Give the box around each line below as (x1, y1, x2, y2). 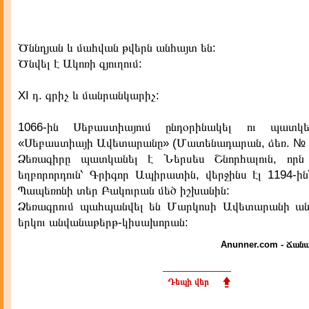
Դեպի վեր (168, 277, 209, 287)
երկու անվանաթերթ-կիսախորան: (18, 216, 188, 229)
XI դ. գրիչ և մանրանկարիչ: (18, 89, 159, 102)
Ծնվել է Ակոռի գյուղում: (18, 57, 142, 70)
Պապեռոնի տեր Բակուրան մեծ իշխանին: (18, 184, 230, 197)
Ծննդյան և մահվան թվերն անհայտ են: (18, 41, 216, 54)
